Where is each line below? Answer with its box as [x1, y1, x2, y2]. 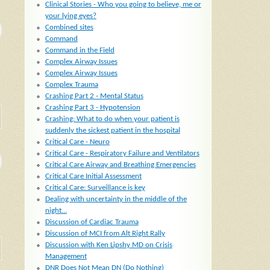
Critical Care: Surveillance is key [45, 184, 145, 192]
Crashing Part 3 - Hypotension [45, 104, 140, 112]
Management [45, 253, 87, 261]
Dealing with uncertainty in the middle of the [45, 195, 187, 204]
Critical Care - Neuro [45, 138, 110, 146]
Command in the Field [45, 46, 115, 55]
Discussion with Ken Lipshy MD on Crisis [45, 241, 172, 250]
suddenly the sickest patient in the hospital [45, 127, 180, 135]
